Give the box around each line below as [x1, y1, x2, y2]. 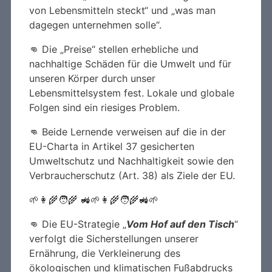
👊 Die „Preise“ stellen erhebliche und [29, 42, 199, 55]
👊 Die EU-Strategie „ [29, 217, 126, 230]
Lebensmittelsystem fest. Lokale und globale [29, 86, 234, 99]
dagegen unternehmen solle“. [29, 18, 161, 31]
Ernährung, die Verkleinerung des [29, 246, 180, 259]
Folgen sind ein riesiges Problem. [29, 101, 180, 114]
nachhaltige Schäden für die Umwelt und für [29, 57, 231, 70]
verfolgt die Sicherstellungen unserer [29, 232, 199, 245]
